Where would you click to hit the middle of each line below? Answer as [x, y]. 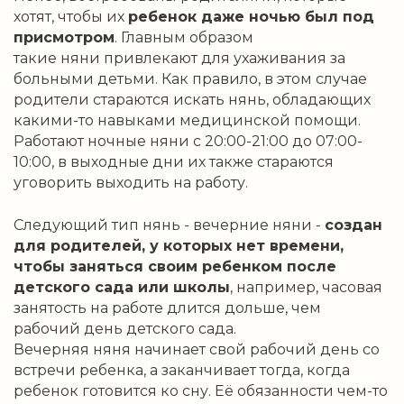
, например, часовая [306, 287]
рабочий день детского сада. [125, 328]
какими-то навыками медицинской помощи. [187, 120]
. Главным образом [184, 37]
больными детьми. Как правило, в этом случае [190, 78]
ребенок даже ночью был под [251, 16]
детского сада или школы [122, 287]
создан [353, 225]
